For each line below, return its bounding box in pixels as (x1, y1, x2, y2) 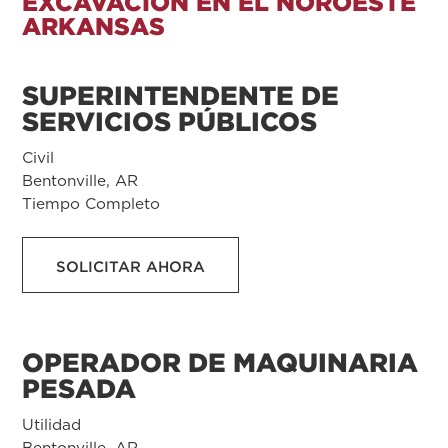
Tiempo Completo (22, 194, 160, 213)
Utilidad (22, 414, 81, 434)
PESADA (22, 372, 136, 404)
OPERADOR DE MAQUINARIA (22, 346, 418, 378)
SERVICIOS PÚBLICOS (22, 106, 317, 137)
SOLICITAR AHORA (56, 256, 205, 276)
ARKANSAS (22, 12, 165, 41)
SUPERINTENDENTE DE (22, 80, 339, 111)
